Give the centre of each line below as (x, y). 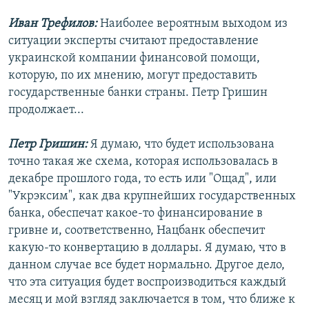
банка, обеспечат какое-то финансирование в (136, 213)
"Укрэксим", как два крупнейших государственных (152, 196)
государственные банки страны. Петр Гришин (138, 92)
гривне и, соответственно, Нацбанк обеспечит (137, 230)
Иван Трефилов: (53, 23)
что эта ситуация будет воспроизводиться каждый (147, 282)
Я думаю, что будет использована (181, 144)
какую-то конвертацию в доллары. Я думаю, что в (147, 248)
